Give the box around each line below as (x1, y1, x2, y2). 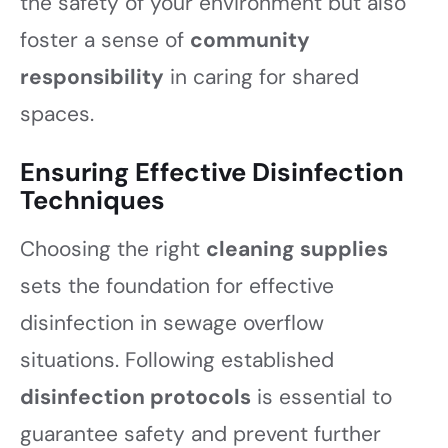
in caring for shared (164, 63, 359, 92)
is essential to (251, 382, 392, 411)
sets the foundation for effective (20, 271, 334, 300)
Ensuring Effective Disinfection (20, 155, 404, 189)
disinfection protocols (20, 382, 251, 411)
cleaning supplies (206, 234, 388, 263)
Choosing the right (20, 234, 206, 263)
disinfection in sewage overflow (20, 308, 324, 337)
